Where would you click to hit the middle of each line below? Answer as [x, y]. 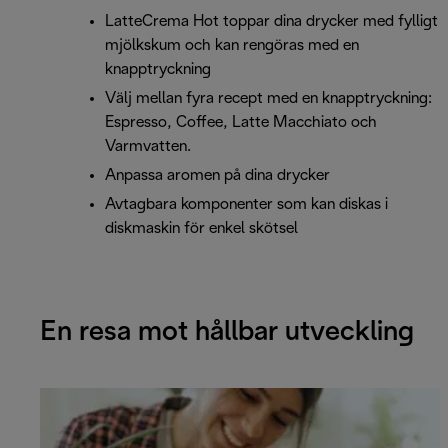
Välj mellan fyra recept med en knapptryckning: [268, 99]
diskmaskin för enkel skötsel [201, 229]
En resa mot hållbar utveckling [227, 332]
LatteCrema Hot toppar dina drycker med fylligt [271, 22]
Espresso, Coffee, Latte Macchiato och [241, 123]
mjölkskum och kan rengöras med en [232, 46]
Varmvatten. [148, 147]
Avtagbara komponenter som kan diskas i [246, 205]
